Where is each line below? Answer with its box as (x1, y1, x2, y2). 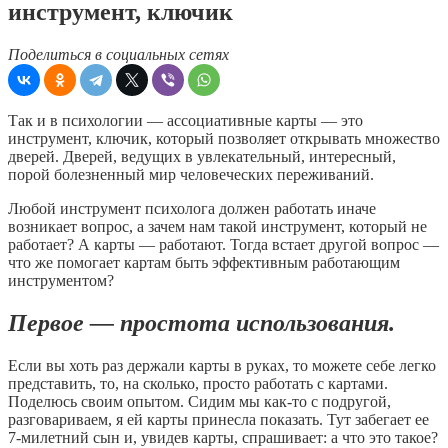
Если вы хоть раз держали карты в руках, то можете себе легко (8, 356, 436, 374)
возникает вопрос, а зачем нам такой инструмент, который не (8, 217, 427, 235)
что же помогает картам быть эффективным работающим (8, 253, 400, 271)
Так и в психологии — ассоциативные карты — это (8, 111, 363, 129)
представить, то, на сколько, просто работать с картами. (8, 374, 388, 392)
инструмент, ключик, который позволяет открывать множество (8, 129, 440, 147)
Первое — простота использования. (8, 309, 395, 336)
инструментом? (8, 271, 114, 289)
